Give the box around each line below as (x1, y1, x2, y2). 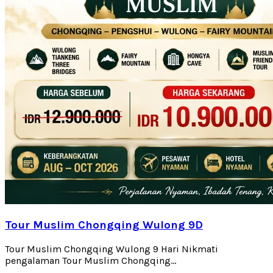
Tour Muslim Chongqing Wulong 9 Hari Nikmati (5, 243, 218, 255)
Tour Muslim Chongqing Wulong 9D (5, 218, 203, 232)
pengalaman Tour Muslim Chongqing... (5, 254, 176, 266)
